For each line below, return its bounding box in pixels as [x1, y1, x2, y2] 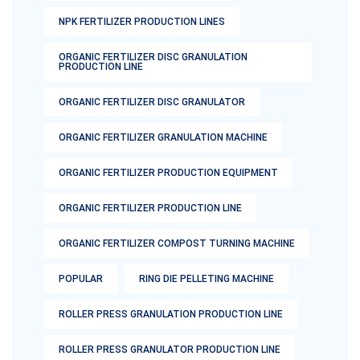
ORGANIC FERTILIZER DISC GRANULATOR [59, 96, 245, 108]
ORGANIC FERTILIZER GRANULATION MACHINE [59, 132, 268, 144]
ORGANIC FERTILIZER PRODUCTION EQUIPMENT [59, 167, 278, 179]
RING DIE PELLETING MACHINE [139, 273, 274, 285]
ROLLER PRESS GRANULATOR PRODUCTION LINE [59, 344, 280, 356]
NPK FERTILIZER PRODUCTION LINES [59, 16, 225, 28]
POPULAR [59, 273, 103, 285]
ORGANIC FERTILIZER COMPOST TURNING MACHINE [59, 238, 295, 250]
